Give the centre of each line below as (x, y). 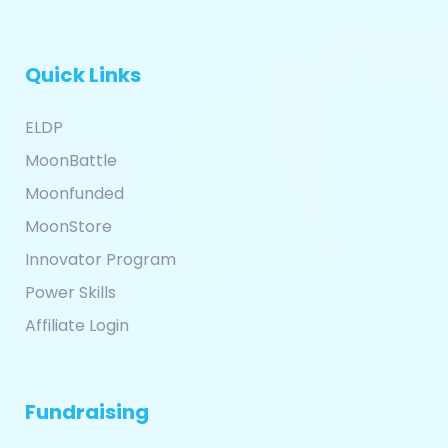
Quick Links (83, 75)
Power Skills (70, 293)
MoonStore (68, 227)
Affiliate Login (77, 326)
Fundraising (87, 412)
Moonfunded (74, 194)
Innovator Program (100, 260)
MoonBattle (71, 161)
